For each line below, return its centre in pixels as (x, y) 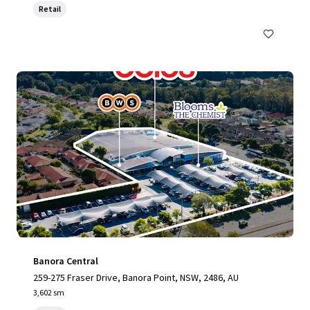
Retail (50, 9)
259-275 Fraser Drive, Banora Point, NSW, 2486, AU (136, 277)
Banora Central (66, 261)
